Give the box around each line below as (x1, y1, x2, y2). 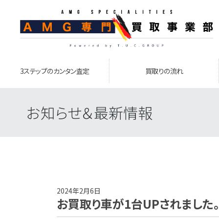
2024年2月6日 (56, 186, 101, 196)
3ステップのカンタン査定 (20, 66, 89, 76)
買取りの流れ (145, 66, 183, 76)
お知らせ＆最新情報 (26, 102, 153, 123)
